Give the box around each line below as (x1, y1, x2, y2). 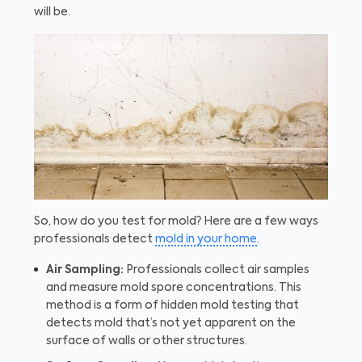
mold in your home (155, 233, 257, 245)
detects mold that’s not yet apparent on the (46, 317, 296, 329)
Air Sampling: (46, 263, 124, 276)
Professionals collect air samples (124, 263, 309, 276)
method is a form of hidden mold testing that (46, 299, 299, 311)
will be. (34, 6, 70, 18)
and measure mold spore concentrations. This (46, 281, 301, 293)
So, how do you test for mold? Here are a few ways (34, 215, 318, 227)
